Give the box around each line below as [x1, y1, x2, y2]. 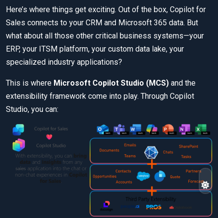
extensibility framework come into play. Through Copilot [6, 91, 194, 101]
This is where [6, 78, 54, 88]
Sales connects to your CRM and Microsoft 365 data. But [6, 18, 198, 28]
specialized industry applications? [6, 57, 122, 67]
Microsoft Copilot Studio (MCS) [54, 78, 169, 88]
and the [169, 78, 196, 88]
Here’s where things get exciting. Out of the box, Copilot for [6, 5, 206, 15]
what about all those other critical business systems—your [6, 31, 204, 41]
